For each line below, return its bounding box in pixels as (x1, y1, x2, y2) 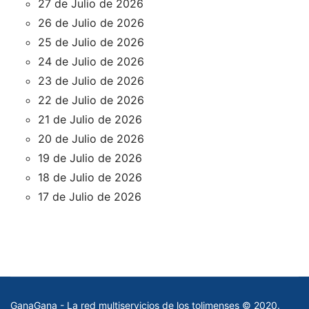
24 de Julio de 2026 (38, 54, 144, 69)
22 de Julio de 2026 (38, 93, 144, 108)
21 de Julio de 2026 (38, 112, 142, 127)
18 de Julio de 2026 (38, 170, 142, 185)
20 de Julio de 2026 (38, 132, 144, 146)
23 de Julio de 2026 (38, 74, 144, 88)
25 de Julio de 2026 (38, 35, 144, 50)
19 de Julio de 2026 (38, 151, 142, 166)
